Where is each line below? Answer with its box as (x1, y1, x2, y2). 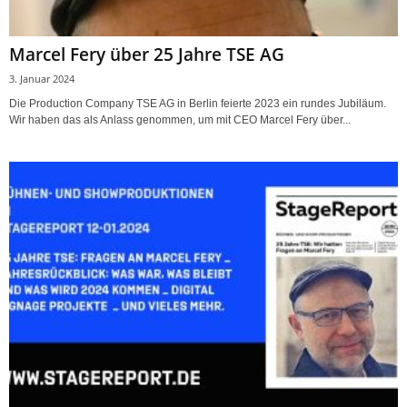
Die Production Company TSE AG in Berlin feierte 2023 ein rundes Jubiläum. (9, 97, 386, 111)
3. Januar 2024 (9, 72, 74, 86)
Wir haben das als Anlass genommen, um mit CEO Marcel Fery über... (9, 114, 351, 127)
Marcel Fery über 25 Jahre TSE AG (9, 43, 284, 67)
